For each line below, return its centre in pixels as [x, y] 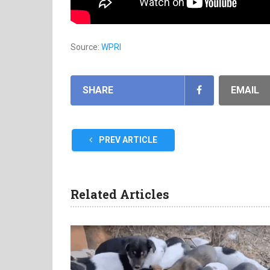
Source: [86, 47]
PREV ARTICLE [127, 140]
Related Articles [120, 194]
